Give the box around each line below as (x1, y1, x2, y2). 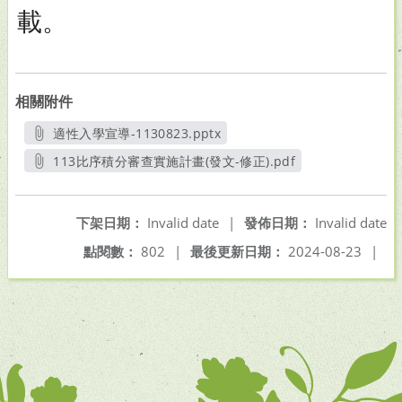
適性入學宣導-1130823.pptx (53, 125, 222, 142)
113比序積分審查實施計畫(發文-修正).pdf (53, 153, 296, 170)
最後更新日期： (190, 242, 284, 260)
